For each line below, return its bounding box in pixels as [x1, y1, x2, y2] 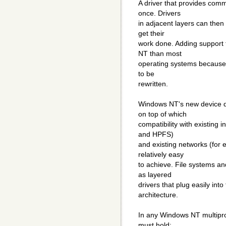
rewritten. [138, 80, 168, 88]
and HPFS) [138, 130, 174, 139]
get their [138, 29, 164, 38]
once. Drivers [138, 9, 181, 18]
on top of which [138, 110, 187, 119]
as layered [138, 171, 172, 179]
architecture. [138, 191, 178, 199]
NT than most [138, 49, 182, 58]
